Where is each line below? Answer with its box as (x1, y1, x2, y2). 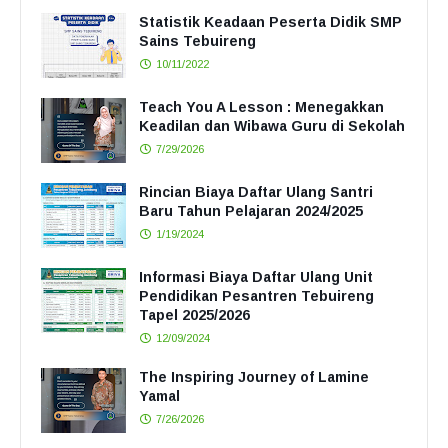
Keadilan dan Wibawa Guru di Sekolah (139, 117, 405, 134)
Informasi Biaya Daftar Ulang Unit (139, 268, 373, 285)
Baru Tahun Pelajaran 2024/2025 (139, 202, 363, 219)
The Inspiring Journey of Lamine (139, 368, 369, 385)
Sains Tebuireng (139, 32, 256, 49)
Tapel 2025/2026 (139, 306, 250, 323)
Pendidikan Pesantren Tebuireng (139, 287, 374, 304)
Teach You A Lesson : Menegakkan (139, 98, 384, 115)
